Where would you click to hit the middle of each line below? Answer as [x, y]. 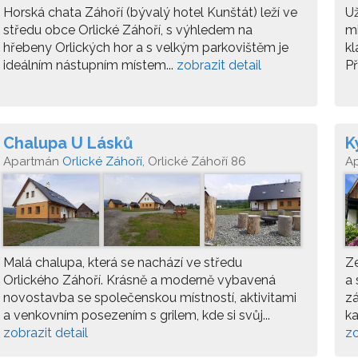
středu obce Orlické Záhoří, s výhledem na [128, 30]
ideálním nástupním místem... [90, 65]
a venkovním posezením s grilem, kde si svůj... [137, 315]
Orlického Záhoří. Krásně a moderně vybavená [139, 280]
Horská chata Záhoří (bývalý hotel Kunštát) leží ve [150, 12]
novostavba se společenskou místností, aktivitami [150, 298]
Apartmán [33, 161]
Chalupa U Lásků [68, 143]
